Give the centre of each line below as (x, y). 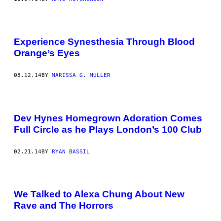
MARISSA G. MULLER (81, 75)
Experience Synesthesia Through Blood (104, 42)
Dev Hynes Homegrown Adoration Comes (108, 118)
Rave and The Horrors (64, 206)
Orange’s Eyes (47, 53)
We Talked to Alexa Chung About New (99, 194)
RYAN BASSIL (71, 151)
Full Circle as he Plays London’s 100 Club (108, 129)
